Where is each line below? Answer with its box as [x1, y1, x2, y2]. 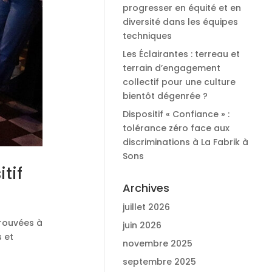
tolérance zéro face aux [122, 122, 229, 134]
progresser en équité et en [122, 2, 241, 14]
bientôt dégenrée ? [122, 90, 208, 102]
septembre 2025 [122, 256, 196, 268]
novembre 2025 [122, 237, 192, 250]
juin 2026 [122, 219, 161, 231]
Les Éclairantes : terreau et [122, 48, 240, 60]
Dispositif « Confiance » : [122, 108, 229, 120]
